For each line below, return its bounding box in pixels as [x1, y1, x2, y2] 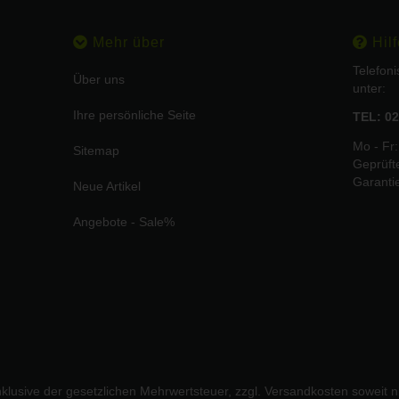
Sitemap [73, 143, 120, 159]
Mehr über [88, 35, 166, 51]
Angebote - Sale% [73, 215, 175, 230]
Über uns [73, 72, 126, 87]
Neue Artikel [73, 179, 142, 194]
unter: [352, 81, 386, 96]
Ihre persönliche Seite [73, 108, 197, 123]
